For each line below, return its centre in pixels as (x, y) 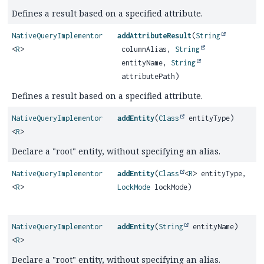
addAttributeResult (155, 36)
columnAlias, (146, 49)
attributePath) (148, 76)
